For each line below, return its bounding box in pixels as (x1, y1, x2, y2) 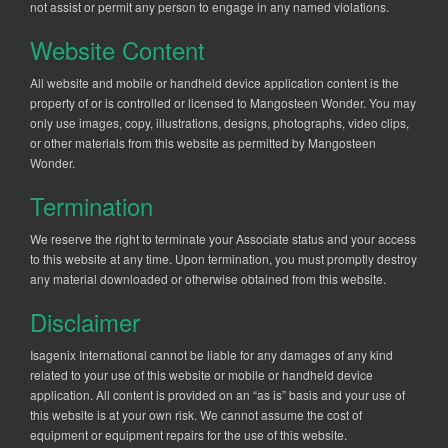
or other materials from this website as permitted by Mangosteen (30, 134, 376, 152)
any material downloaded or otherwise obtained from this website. (30, 270, 386, 288)
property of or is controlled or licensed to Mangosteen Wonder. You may (30, 94, 416, 112)
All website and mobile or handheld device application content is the (30, 74, 399, 92)
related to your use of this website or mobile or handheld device (30, 366, 373, 384)
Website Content (30, 32, 205, 68)
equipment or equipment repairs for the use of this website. (30, 426, 347, 444)
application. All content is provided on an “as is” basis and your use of (30, 386, 405, 404)
